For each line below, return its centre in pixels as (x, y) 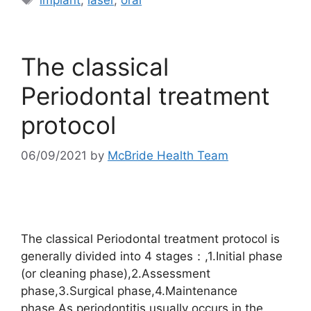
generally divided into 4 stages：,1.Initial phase (152, 257)
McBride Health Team (168, 156)
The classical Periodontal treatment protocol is (150, 239)
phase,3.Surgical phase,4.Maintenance (129, 291)
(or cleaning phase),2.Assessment (116, 274)
